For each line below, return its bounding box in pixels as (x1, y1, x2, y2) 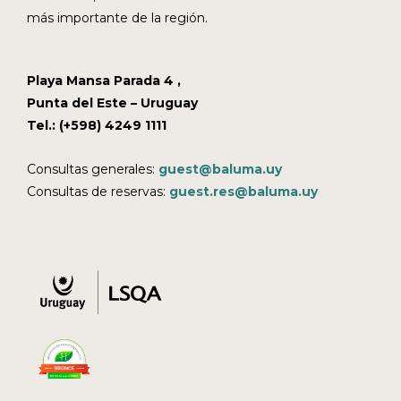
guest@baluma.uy (158, 161, 282, 178)
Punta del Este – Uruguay (27, 94, 198, 111)
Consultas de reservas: (27, 183, 169, 200)
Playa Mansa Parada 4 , (27, 72, 181, 89)
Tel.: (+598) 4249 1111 (27, 116, 170, 133)
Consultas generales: (27, 161, 155, 178)
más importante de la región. (27, 10, 208, 27)
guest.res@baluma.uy (169, 183, 318, 200)
